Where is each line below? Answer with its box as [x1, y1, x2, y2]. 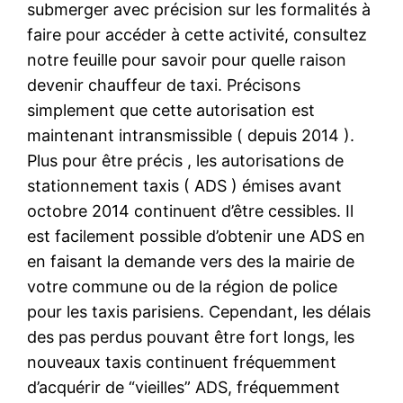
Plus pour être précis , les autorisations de [27, 150, 345, 170]
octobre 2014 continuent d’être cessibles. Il [27, 201, 354, 220]
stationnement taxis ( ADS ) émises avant [27, 175, 343, 195]
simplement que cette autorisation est [27, 100, 316, 120]
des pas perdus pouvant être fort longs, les [27, 327, 355, 346]
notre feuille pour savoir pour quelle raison [27, 49, 347, 69]
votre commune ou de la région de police [27, 276, 338, 296]
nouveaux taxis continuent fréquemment [27, 352, 337, 372]
